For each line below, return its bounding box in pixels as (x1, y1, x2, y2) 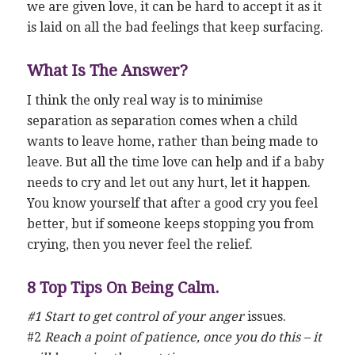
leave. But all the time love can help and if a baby (26, 154, 324, 170)
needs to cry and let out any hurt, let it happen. (26, 174, 311, 190)
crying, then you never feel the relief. (26, 236, 253, 252)
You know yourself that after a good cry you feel (26, 195, 318, 211)
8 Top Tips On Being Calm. (26, 277, 219, 297)
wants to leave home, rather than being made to (26, 133, 318, 149)
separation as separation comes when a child (26, 113, 298, 128)
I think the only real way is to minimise (26, 92, 263, 108)
